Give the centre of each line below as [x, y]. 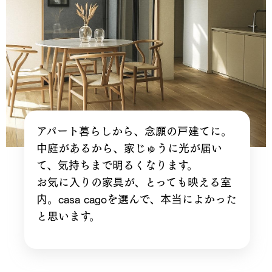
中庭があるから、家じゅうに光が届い [129, 148]
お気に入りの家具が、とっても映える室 [134, 182]
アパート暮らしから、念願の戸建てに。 [134, 131]
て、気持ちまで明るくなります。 [117, 165]
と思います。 [68, 216]
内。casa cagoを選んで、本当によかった [136, 199]
